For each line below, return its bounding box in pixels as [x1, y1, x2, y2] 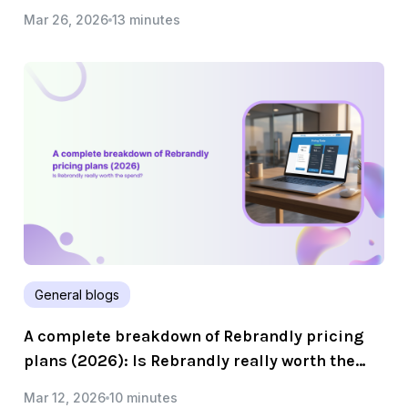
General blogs [35, 287, 119, 302]
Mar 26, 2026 [24, 12, 108, 28]
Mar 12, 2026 [24, 390, 106, 405]
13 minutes [112, 12, 180, 28]
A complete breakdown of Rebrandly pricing [24, 326, 363, 346]
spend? [24, 375, 81, 395]
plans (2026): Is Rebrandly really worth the [24, 351, 355, 371]
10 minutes [109, 390, 178, 405]
